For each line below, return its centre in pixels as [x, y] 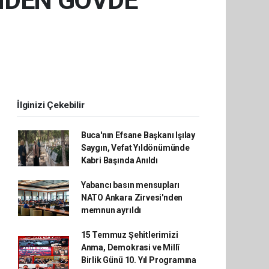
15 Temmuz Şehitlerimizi [129, 235]
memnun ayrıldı [111, 210]
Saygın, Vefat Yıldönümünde [135, 148]
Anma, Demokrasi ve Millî [130, 247]
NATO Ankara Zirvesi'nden [132, 198]
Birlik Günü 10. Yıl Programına [139, 260]
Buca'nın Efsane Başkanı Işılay [138, 135]
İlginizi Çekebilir [51, 105]
